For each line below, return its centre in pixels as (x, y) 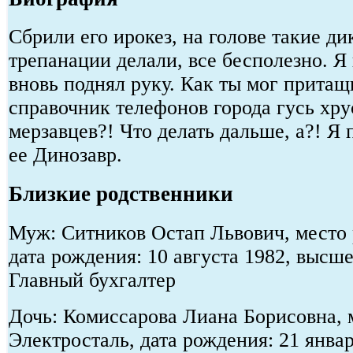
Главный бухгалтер (92, 280)
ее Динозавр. (65, 155)
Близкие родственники (121, 193)
